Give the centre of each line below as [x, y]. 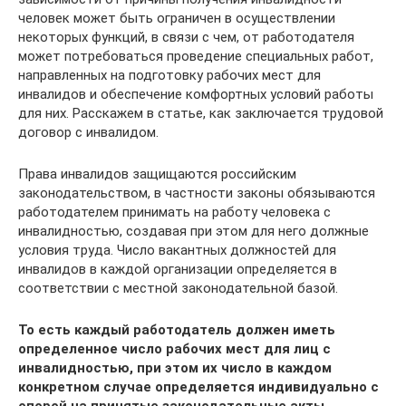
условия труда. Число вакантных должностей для [177, 250]
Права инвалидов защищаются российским [157, 174]
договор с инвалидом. [88, 132]
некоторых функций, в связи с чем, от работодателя [186, 37]
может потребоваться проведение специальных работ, [196, 56]
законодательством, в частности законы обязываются [197, 193]
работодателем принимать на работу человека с [174, 212]
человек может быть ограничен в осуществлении [177, 18]
